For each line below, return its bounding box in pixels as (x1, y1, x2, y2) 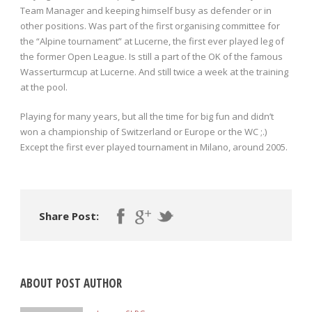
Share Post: (39, 209, 99, 224)
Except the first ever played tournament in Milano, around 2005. (20, 141, 288, 154)
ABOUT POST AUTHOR (20, 275, 122, 292)
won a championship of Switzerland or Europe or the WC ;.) (20, 125, 267, 139)
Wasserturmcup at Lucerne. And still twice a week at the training (20, 65, 288, 79)
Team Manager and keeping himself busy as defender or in (20, 4, 272, 17)
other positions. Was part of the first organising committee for (20, 19, 280, 33)
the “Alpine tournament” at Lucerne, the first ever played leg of (20, 35, 284, 48)
